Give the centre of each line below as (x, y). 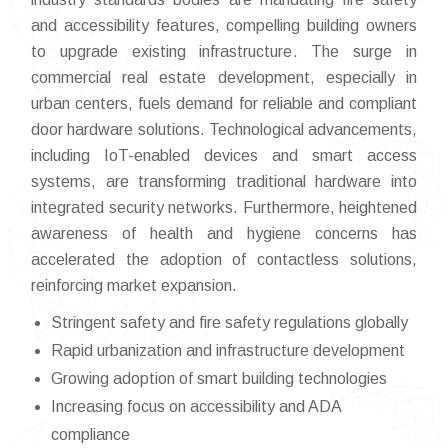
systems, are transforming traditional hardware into (224, 182)
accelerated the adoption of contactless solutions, (224, 260)
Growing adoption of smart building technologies (219, 379)
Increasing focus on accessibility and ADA (196, 407)
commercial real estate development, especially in (224, 78)
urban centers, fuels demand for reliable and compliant (224, 104)
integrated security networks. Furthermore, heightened (224, 208)
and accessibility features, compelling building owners (224, 26)
